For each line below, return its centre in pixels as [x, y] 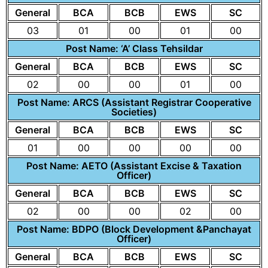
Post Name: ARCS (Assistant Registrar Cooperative [134, 102]
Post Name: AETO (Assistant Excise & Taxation [134, 166]
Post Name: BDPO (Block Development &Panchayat [134, 229]
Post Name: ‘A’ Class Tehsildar [134, 48]
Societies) [134, 112]
